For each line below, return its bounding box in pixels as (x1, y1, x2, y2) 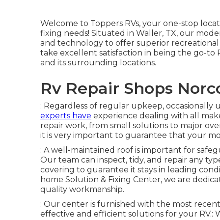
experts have (40, 110, 91, 120)
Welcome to (40, 18, 90, 28)
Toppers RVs (90, 18, 139, 28)
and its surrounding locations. (40, 57, 156, 67)
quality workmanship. (40, 184, 124, 194)
